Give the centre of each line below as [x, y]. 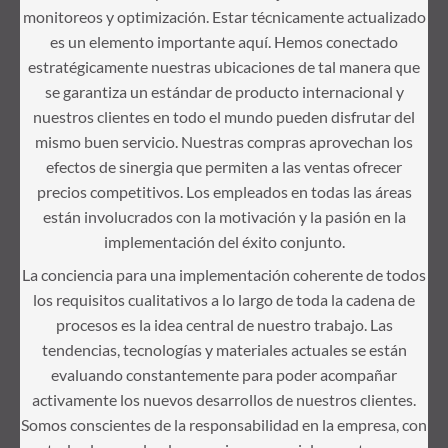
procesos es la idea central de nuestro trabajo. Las [224, 324]
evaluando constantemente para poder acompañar [224, 374]
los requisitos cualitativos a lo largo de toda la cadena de [224, 299]
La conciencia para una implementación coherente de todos [224, 274]
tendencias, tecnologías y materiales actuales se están [224, 349]
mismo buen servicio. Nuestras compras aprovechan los [224, 141]
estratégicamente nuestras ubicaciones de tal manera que [224, 66]
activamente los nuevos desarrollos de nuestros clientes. [224, 399]
